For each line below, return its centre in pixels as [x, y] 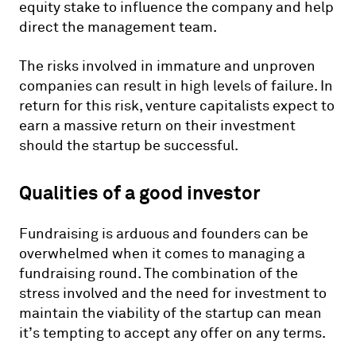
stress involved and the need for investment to [173, 293]
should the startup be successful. [129, 145]
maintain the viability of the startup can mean [170, 313]
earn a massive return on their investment [157, 126]
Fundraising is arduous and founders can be [164, 234]
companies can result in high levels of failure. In [176, 86]
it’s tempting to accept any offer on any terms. [172, 333]
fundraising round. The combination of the [159, 273]
